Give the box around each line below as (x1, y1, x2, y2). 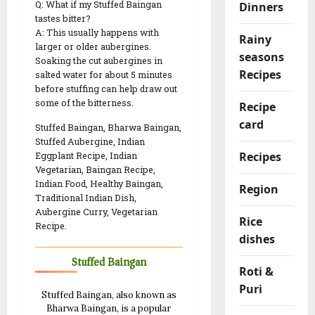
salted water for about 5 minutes (35, 69, 172, 81)
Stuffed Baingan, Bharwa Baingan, (35, 122, 181, 134)
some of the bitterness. (35, 97, 134, 109)
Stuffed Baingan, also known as (41, 288, 176, 301)
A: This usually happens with (35, 27, 159, 39)
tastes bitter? (35, 13, 91, 25)
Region (238, 181, 278, 197)
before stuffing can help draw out (35, 83, 177, 95)
